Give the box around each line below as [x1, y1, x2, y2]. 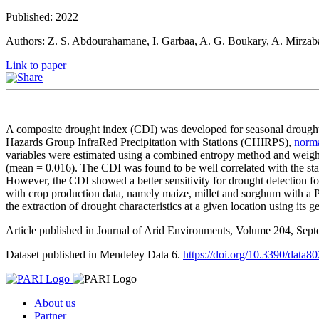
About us [34, 297, 75, 310]
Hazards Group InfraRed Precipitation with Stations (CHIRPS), [6, 136, 294, 149]
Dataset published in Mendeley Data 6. [6, 249, 183, 261]
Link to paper [6, 58, 66, 71]
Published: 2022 [6, 10, 78, 23]
